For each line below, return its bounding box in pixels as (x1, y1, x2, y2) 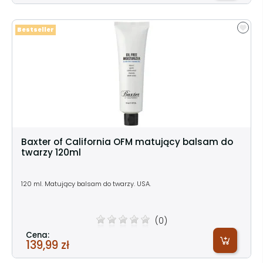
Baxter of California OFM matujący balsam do (21, 135, 233, 148)
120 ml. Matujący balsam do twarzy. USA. (21, 178, 151, 188)
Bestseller (17, 25, 54, 33)
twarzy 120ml (21, 146, 81, 159)
